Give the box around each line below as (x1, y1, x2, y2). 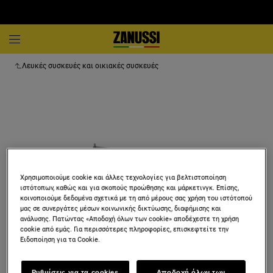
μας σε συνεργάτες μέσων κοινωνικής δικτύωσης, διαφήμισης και (20, 204, 222, 213)
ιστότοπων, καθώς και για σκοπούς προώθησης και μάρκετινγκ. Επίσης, (20, 183, 239, 193)
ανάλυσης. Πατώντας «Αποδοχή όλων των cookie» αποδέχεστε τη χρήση (20, 214, 239, 224)
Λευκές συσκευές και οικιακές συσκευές (22, 62, 158, 70)
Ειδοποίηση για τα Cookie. (20, 235, 101, 244)
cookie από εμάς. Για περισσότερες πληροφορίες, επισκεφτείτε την (20, 225, 229, 234)
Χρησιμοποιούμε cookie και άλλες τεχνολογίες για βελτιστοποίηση (20, 173, 227, 182)
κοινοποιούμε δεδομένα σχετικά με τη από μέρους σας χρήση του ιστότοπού (20, 194, 253, 203)
